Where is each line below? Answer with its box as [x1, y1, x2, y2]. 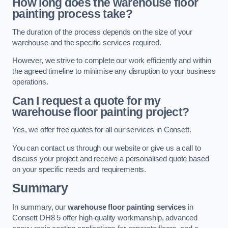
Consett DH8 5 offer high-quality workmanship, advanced [12, 213, 198, 222]
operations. [12, 78, 48, 87]
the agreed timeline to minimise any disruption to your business [12, 67, 216, 76]
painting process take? [12, 7, 132, 21]
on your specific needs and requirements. [12, 165, 147, 174]
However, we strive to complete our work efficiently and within [12, 56, 211, 65]
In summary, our [12, 203, 68, 211]
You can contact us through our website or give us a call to [12, 144, 201, 152]
